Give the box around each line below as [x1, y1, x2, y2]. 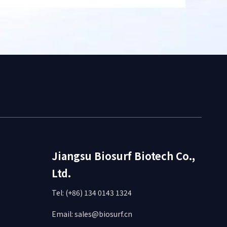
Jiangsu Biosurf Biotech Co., [52, 148, 195, 163]
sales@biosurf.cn [74, 209, 132, 219]
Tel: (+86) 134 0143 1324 [52, 187, 132, 198]
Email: [52, 209, 74, 219]
